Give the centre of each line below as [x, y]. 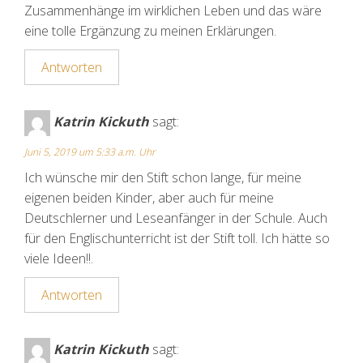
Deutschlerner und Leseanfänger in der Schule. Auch [176, 218]
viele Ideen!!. [59, 259]
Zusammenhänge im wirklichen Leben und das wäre [173, 11]
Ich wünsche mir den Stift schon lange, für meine [163, 178]
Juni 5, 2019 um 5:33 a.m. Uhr [90, 152]
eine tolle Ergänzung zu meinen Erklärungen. [150, 31]
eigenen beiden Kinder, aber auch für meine [149, 198]
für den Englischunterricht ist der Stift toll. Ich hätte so [177, 239]
